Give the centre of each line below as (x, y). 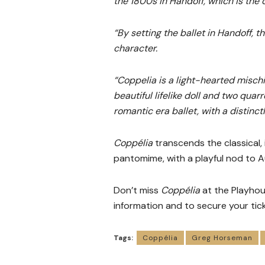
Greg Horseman (222, 237)
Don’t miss (137, 190)
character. (135, 48)
